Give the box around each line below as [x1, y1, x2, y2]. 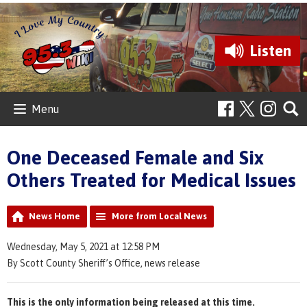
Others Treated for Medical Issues [7, 169, 296, 191]
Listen [249, 41, 291, 60]
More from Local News [112, 210, 207, 221]
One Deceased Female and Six [7, 146, 264, 169]
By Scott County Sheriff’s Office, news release [7, 257, 200, 269]
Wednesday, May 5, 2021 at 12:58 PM [7, 241, 160, 252]
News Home [29, 210, 80, 221]
